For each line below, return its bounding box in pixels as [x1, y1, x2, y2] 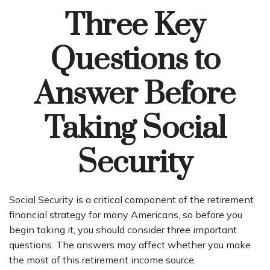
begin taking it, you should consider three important [9, 224, 237, 236]
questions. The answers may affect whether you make [9, 239, 251, 251]
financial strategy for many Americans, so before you [9, 209, 242, 221]
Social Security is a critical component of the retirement [9, 193, 254, 206]
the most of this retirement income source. [9, 254, 196, 266]
